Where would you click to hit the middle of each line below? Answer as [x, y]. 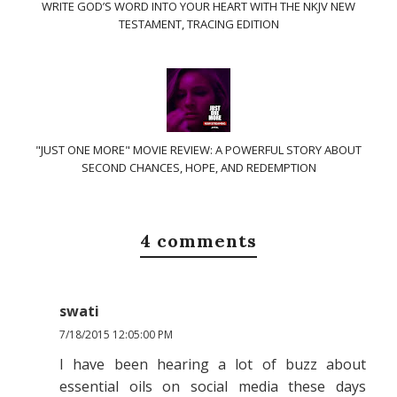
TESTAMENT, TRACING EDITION [198, 24]
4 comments [198, 241]
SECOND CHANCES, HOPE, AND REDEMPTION [198, 167]
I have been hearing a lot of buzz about [213, 364]
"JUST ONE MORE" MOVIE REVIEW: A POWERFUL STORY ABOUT [198, 150]
